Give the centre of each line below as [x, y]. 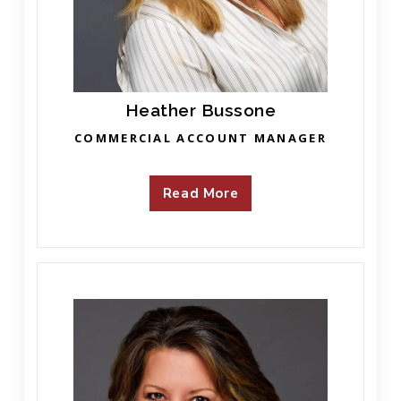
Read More [200, 193]
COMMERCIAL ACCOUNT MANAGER [200, 137]
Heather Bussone [200, 110]
